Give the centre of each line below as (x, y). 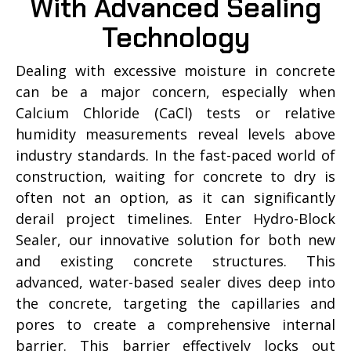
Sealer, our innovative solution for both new (175, 239)
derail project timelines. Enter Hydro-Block (175, 218)
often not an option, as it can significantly (175, 197)
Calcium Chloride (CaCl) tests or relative (175, 112)
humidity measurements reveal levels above (175, 134)
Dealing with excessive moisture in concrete (175, 70)
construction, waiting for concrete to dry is (175, 176)
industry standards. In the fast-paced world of (175, 155)
